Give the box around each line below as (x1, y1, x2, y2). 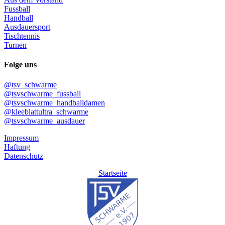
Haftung (4, 142, 30, 151)
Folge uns (4, 60, 37, 69)
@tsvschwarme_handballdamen (4, 98, 105, 107)
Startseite (98, 168, 127, 177)
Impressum (4, 133, 39, 142)
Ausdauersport (4, 23, 50, 32)
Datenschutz (4, 151, 43, 160)
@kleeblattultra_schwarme (4, 107, 88, 116)
